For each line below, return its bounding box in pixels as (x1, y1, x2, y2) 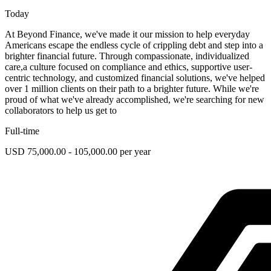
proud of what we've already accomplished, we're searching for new (5, 94, 264, 105)
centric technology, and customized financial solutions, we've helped (5, 72, 265, 83)
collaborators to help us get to (5, 105, 117, 116)
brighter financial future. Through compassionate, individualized (5, 50, 249, 61)
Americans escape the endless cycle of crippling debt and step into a (5, 39, 263, 50)
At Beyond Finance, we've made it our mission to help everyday (5, 28, 250, 39)
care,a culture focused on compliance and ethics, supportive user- (5, 61, 252, 72)
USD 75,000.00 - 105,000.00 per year (5, 146, 151, 157)
